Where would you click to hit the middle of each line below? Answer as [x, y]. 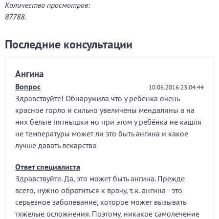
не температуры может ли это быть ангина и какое [102, 133]
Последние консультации [69, 44]
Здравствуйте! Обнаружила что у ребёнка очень [97, 98]
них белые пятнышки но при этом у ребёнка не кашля [108, 122]
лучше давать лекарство [56, 145]
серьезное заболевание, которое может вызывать [100, 202]
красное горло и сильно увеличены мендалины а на [105, 110]
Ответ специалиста [48, 167]
